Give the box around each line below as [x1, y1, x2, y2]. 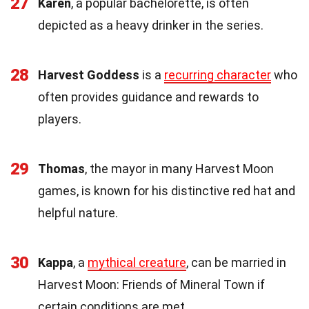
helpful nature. [38, 206, 118, 221]
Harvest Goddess [38, 68, 139, 83]
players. [38, 112, 81, 127]
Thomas [38, 161, 85, 177]
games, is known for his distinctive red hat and [38, 183, 295, 199]
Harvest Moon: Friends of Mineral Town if [38, 277, 265, 292]
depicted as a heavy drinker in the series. [38, 18, 263, 33]
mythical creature [88, 255, 186, 270]
